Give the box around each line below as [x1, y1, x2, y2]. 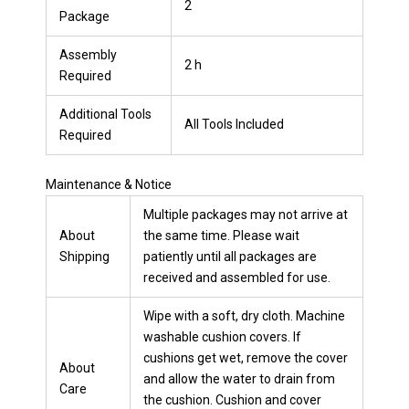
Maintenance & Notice [46, 176, 172, 192]
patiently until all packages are [143, 248, 317, 264]
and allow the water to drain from [143, 371, 335, 386]
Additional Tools [59, 106, 152, 121]
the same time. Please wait [143, 227, 299, 243]
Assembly [59, 47, 117, 62]
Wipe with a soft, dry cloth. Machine [143, 308, 345, 323]
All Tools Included [184, 116, 284, 131]
